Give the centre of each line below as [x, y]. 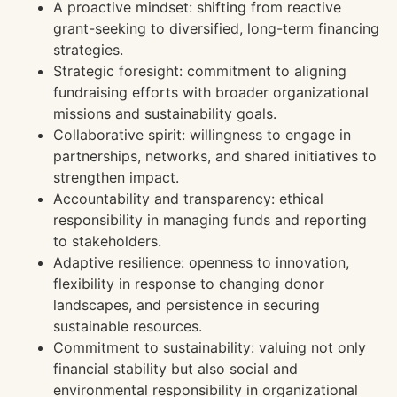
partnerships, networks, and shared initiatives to [215, 156]
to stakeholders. [107, 241]
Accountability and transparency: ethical [188, 199]
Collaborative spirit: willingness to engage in [202, 135]
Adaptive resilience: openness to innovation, [201, 263]
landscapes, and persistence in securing [187, 305]
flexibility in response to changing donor [189, 284]
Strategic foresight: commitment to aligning [200, 71]
